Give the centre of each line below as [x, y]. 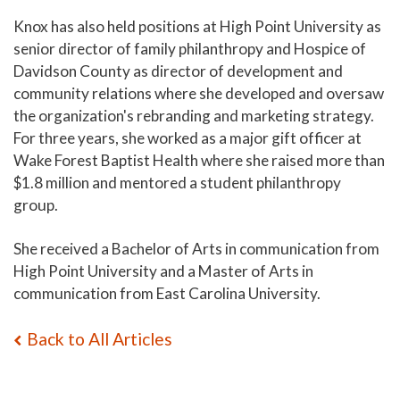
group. [36, 205]
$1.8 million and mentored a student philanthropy [177, 183]
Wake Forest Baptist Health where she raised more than [199, 161]
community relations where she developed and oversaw [199, 94]
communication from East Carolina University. [167, 294]
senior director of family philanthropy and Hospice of [190, 49]
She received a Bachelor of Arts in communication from [196, 249]
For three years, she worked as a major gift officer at [187, 138]
